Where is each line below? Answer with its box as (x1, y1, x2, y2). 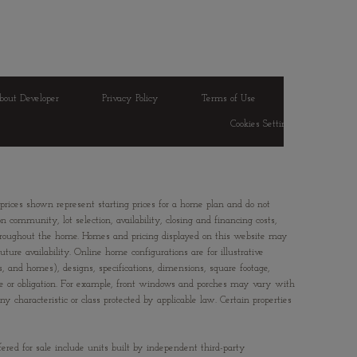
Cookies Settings (230, 120, 296, 130)
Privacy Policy (102, 94, 159, 104)
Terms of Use (202, 94, 256, 104)
